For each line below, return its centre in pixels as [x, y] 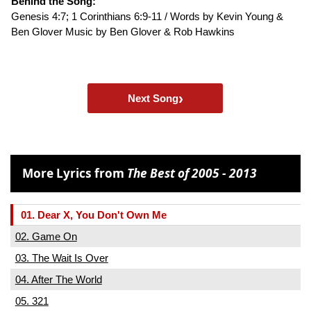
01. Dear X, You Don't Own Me [93, 215]
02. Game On [46, 236]
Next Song [153, 98]
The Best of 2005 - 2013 [192, 174]
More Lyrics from [75, 174]
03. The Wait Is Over [61, 258]
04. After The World [58, 279]
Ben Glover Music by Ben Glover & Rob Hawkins [123, 31]
